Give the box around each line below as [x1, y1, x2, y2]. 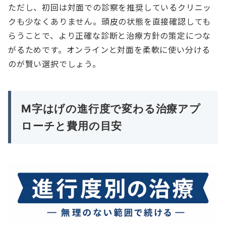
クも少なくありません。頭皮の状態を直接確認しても [8, 15, 211, 28]
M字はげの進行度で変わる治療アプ [21, 102, 201, 116]
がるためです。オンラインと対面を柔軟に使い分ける [8, 43, 211, 56]
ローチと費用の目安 [21, 119, 123, 133]
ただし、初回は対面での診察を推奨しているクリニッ [8, 1, 212, 14]
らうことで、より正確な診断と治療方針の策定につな [8, 29, 211, 42]
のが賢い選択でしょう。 [8, 58, 101, 70]
